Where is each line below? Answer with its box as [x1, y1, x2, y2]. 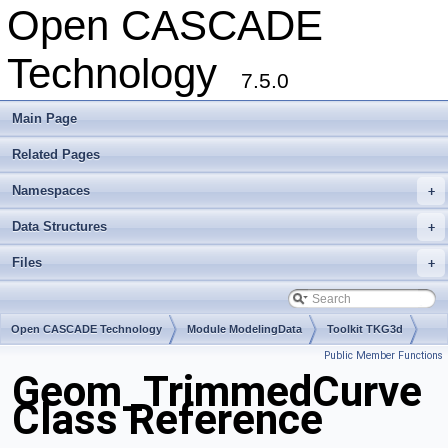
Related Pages [12, 147, 100, 162]
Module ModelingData [187, 323, 302, 335]
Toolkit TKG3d [327, 323, 403, 335]
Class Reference [12, 395, 323, 445]
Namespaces [12, 183, 90, 198]
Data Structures [12, 219, 107, 234]
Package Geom [11, 355, 90, 367]
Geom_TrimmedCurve [12, 367, 422, 417]
